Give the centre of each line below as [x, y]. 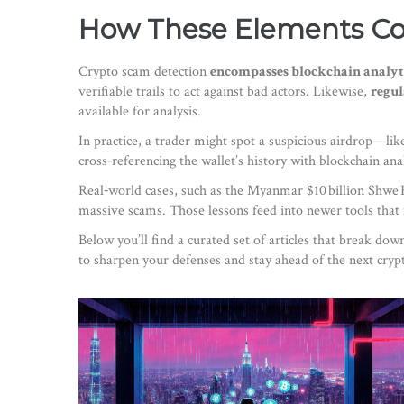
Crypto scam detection [144, 72]
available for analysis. [140, 111]
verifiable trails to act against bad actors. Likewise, [225, 92]
